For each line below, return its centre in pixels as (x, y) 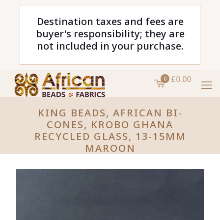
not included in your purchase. (110, 46)
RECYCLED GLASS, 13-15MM (110, 136)
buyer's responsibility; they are (110, 34)
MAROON (110, 148)
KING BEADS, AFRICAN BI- (110, 113)
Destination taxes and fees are (110, 21)
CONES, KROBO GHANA (110, 124)
